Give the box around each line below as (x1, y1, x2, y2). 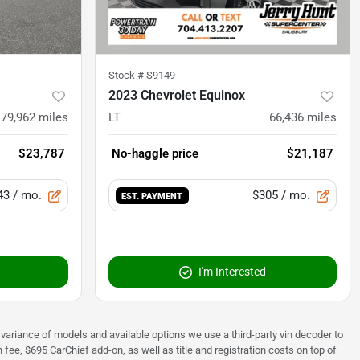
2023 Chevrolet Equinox (108, 88, 245, 104)
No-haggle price (112, 146, 198, 162)
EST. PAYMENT (121, 190, 183, 202)
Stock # (108, 69, 146, 82)
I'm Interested (198, 265, 266, 279)
